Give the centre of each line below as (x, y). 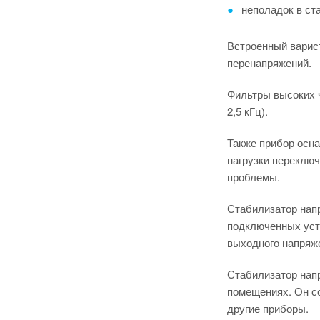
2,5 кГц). (247, 111)
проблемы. (254, 177)
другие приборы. (268, 308)
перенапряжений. (269, 62)
